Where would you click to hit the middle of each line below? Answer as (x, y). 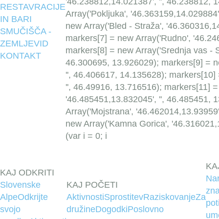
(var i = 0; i (86, 136)
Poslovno (146, 209)
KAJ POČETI (92, 185)
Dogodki (111, 209)
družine (81, 209)
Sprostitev (124, 197)
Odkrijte (33, 197)
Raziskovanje (169, 197)
